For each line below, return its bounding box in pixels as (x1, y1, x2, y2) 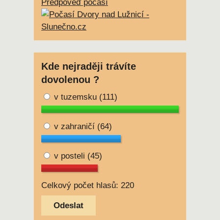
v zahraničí (52, 121, 97, 131)
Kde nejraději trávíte (41, 61, 136, 72)
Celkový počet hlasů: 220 (41, 180, 134, 190)
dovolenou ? (41, 74, 99, 85)
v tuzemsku (52, 92, 99, 102)
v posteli (52, 151, 87, 161)
